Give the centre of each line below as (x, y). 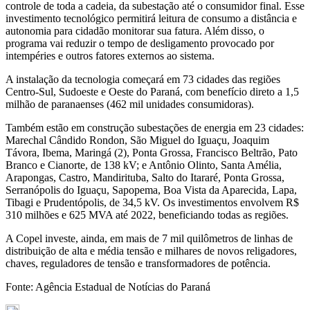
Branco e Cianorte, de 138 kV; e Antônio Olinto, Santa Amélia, (144, 165)
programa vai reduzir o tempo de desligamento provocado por (140, 43)
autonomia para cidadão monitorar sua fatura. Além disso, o (135, 30)
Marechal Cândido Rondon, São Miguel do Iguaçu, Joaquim (137, 140)
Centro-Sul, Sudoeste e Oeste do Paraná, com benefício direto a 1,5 (152, 91)
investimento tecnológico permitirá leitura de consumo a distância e (151, 18)
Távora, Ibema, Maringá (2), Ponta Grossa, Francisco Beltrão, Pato (152, 152)
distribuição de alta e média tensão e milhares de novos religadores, (151, 250)
